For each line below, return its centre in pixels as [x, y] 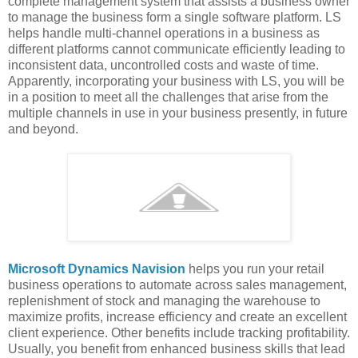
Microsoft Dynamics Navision [97, 269]
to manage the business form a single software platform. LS [175, 18]
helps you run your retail [255, 269]
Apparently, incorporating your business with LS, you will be [176, 82]
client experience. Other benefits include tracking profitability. [179, 333]
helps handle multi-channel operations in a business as [164, 34]
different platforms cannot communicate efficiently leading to [177, 50]
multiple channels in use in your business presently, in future [178, 113]
